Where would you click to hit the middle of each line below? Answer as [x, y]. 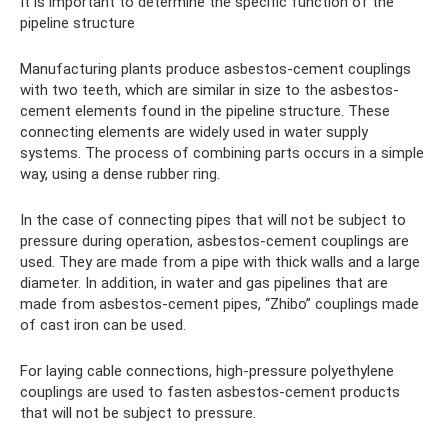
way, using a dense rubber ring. [120, 174]
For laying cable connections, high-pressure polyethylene [207, 371]
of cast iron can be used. [103, 325]
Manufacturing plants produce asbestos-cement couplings [215, 69]
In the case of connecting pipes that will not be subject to [213, 220]
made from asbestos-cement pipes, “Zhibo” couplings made [219, 304]
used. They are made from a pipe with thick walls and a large [220, 262]
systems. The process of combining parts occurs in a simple [222, 153]
